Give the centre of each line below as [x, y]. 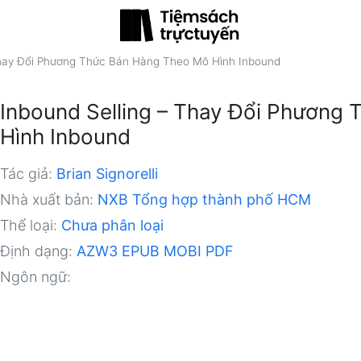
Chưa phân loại [113, 225]
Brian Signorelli [108, 174]
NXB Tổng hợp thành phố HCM [205, 199]
